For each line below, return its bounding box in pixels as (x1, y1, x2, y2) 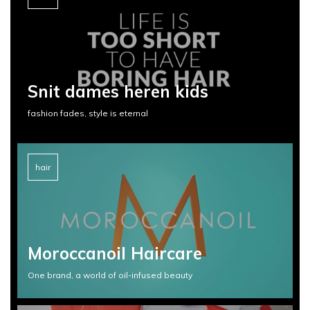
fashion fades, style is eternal (28, 108, 148, 119)
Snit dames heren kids (28, 81, 208, 102)
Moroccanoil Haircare (28, 243, 202, 264)
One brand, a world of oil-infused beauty (28, 270, 192, 281)
